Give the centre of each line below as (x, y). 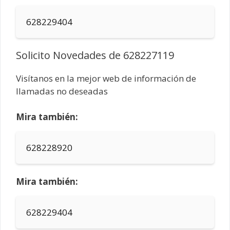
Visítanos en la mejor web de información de (106, 78)
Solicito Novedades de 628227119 (95, 55)
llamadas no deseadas (62, 91)
